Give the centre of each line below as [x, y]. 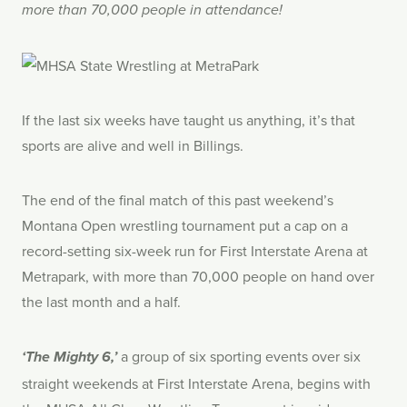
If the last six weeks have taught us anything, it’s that [189, 120]
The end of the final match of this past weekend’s [178, 200]
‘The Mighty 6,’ [69, 358]
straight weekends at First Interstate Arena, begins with [196, 384]
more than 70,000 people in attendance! [152, 11]
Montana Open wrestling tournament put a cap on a [185, 226]
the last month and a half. [101, 302]
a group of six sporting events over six [239, 357]
